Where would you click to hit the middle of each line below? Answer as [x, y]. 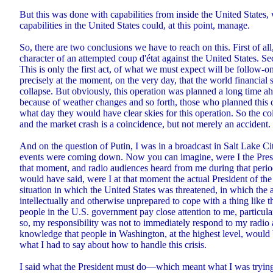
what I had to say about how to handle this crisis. [113, 245]
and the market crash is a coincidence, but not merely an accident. [145, 124]
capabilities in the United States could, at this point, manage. [135, 26]
